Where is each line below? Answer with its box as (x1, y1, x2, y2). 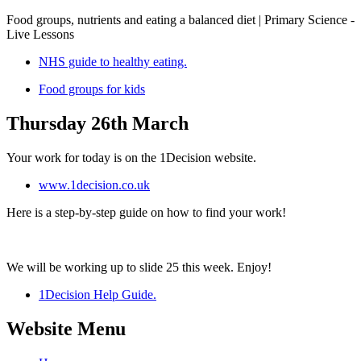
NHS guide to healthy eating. (39, 54, 187, 68)
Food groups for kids (39, 81, 145, 96)
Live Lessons (6, 27, 74, 41)
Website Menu (6, 317, 126, 339)
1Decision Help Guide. (39, 287, 156, 301)
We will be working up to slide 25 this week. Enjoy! (6, 259, 272, 274)
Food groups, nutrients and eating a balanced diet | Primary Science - (6, 12, 355, 27)
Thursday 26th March (6, 112, 189, 134)
